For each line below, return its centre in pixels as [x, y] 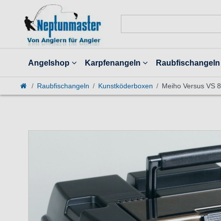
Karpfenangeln [113, 63]
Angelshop [49, 63]
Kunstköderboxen [125, 86]
